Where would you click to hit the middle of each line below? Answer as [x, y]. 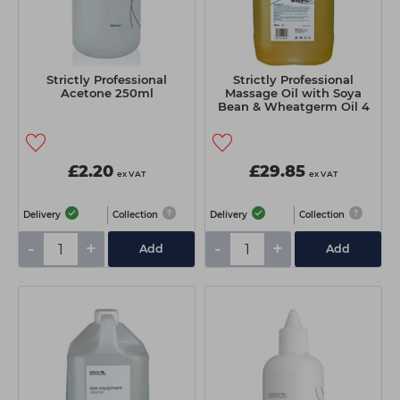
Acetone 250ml [107, 93]
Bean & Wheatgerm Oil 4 [293, 107]
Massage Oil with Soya [293, 93]
